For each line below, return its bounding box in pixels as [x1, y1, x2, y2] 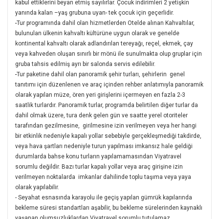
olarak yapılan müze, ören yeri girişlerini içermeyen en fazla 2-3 [15, 91, 185, 98]
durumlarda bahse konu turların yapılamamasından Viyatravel [15, 153, 181, 160]
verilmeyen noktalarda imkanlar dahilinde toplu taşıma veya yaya [15, 173, 191, 180]
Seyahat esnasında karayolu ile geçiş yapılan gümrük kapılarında [18, 194, 192, 201]
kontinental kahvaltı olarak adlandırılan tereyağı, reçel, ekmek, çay [15, 40, 193, 47]
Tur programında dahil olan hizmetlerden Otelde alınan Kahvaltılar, [17, 19, 195, 26]
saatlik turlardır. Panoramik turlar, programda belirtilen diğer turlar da [15, 101, 198, 109]
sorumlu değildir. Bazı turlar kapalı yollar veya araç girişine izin [15, 163, 183, 170]
